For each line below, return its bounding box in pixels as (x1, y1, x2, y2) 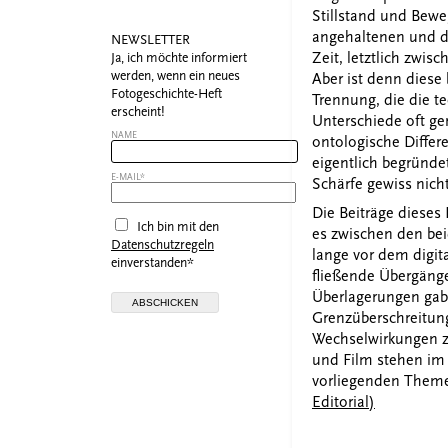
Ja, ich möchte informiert (111, 49, 247, 65)
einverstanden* (111, 254, 194, 270)
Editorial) (312, 392, 375, 411)
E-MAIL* (111, 170, 145, 182)
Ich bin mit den (134, 218, 219, 234)
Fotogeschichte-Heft (111, 85, 222, 101)
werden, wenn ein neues (111, 67, 240, 83)
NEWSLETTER (111, 31, 190, 47)
